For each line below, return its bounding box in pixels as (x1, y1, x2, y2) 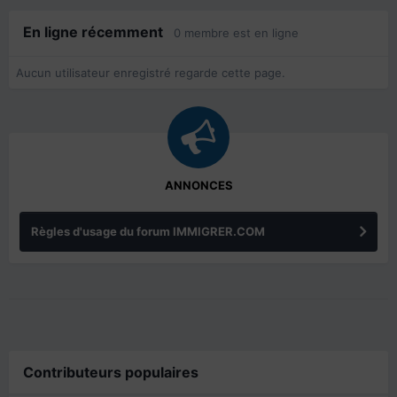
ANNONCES (164, 178, 233, 193)
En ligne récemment (23, 23, 174, 42)
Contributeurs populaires (23, 363, 198, 382)
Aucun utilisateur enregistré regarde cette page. (16, 66, 285, 81)
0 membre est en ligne (174, 26, 299, 41)
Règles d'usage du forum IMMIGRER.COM (31, 224, 265, 239)
